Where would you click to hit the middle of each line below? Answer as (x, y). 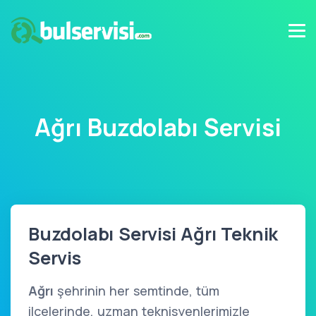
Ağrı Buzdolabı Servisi (158, 127)
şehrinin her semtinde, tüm (136, 291)
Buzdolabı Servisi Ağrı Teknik (153, 234)
